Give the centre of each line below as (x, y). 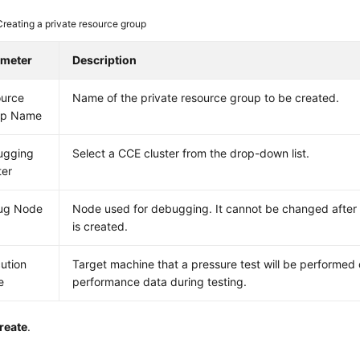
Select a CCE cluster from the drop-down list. (191, 153)
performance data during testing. (160, 282)
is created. (100, 227)
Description (105, 60)
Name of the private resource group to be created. (206, 98)
